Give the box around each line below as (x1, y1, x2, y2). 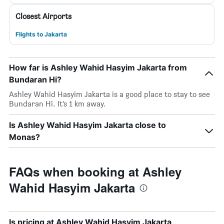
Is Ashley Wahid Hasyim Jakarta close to (9, 120, 166, 130)
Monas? (9, 132, 40, 142)
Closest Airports (15, 11, 71, 21)
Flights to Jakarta (15, 30, 67, 38)
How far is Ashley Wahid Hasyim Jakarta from (9, 62, 187, 72)
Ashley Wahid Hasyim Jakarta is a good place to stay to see (9, 89, 210, 99)
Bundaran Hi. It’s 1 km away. (9, 99, 106, 108)
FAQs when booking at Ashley (9, 163, 181, 180)
